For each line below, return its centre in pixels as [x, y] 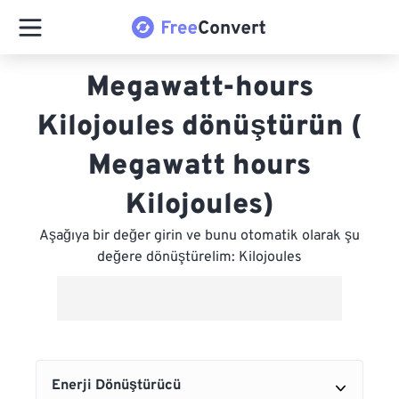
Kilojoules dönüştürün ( [199, 127]
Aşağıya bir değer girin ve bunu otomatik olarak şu [199, 236]
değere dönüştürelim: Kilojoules [199, 257]
